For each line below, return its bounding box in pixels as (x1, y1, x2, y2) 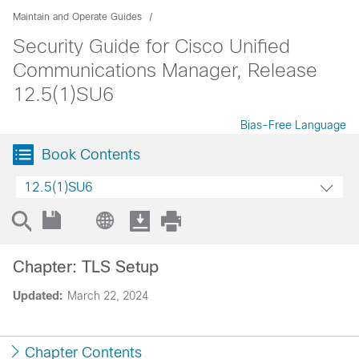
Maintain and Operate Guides (13, 11, 142, 22)
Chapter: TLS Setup (13, 258, 159, 276)
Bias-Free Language (240, 119, 346, 131)
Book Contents (42, 147, 140, 163)
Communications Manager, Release (13, 59, 317, 81)
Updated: (13, 289, 63, 302)
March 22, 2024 (67, 289, 148, 302)
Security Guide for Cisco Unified (13, 35, 290, 57)
